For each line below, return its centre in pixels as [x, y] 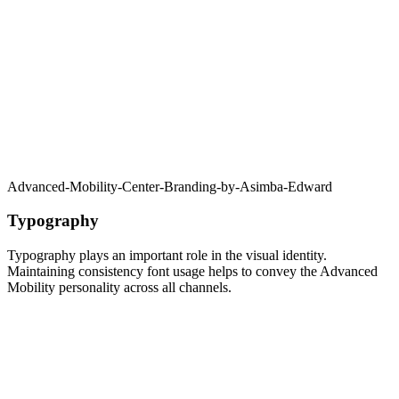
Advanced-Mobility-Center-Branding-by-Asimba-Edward [170, 186]
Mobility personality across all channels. [119, 287]
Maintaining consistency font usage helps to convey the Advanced [192, 271]
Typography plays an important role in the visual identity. [167, 255]
